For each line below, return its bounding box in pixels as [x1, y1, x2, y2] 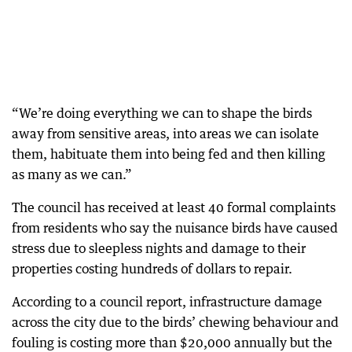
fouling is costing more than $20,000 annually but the [12, 334, 332, 350]
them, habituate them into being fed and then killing [12, 145, 325, 162]
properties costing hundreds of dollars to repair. [12, 260, 292, 277]
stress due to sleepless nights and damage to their [12, 240, 306, 256]
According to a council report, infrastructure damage [12, 293, 322, 310]
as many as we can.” [12, 166, 132, 182]
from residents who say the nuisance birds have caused [12, 219, 338, 236]
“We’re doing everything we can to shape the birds [12, 104, 312, 121]
